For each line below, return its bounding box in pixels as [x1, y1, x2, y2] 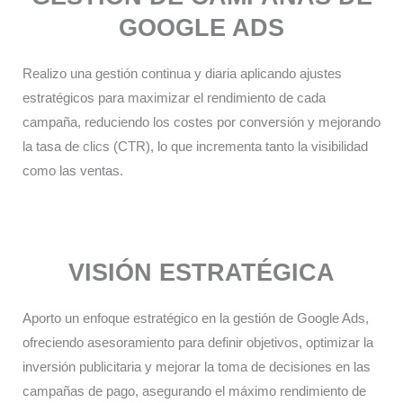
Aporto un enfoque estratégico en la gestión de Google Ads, [22, 310, 369, 326]
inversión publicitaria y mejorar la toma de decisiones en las [22, 359, 371, 374]
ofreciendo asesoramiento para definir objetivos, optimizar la [22, 335, 373, 350]
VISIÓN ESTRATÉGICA [68, 258, 335, 286]
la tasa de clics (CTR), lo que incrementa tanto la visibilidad [22, 139, 368, 155]
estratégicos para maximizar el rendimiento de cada [22, 91, 326, 106]
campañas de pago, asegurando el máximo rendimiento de [22, 383, 366, 399]
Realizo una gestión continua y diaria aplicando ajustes [22, 67, 342, 82]
